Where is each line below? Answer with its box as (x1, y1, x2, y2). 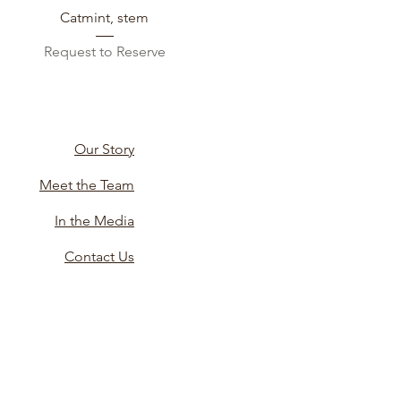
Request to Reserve (43, 43, 166, 61)
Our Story (74, 141, 134, 158)
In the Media (55, 212, 134, 230)
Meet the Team (39, 176, 134, 194)
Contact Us (64, 248, 134, 266)
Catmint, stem (60, 9, 149, 27)
